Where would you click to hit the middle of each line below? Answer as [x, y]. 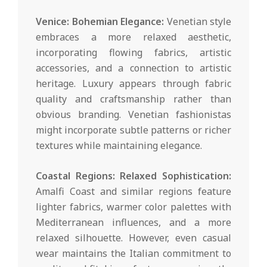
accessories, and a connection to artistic [133, 68]
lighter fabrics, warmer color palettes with [133, 207]
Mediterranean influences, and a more [133, 222]
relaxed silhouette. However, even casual [133, 237]
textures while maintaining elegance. [119, 145]
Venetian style [198, 21]
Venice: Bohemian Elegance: [100, 21]
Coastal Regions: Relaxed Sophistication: [133, 176]
